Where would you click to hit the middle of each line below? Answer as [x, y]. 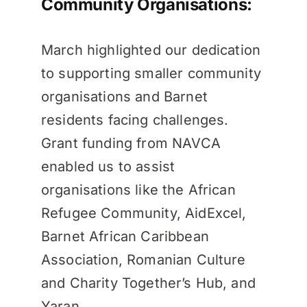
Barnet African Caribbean [125, 236]
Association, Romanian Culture [143, 259]
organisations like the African [138, 189]
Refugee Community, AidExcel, [144, 213]
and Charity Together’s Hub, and [148, 283]
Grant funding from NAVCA [131, 143]
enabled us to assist [108, 166]
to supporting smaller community [151, 73]
